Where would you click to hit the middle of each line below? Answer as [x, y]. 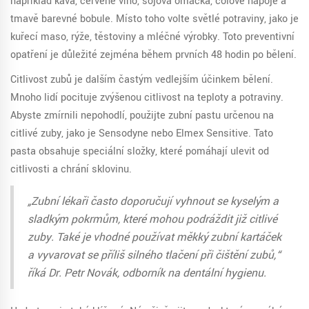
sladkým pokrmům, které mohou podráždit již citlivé [152, 220]
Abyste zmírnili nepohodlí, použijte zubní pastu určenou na [142, 116]
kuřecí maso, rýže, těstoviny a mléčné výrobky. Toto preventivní [152, 37]
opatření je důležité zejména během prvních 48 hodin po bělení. [153, 55]
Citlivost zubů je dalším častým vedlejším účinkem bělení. [142, 80]
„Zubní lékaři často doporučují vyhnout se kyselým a [153, 202]
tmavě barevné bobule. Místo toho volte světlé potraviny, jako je [154, 19]
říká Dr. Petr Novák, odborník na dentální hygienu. [147, 273]
